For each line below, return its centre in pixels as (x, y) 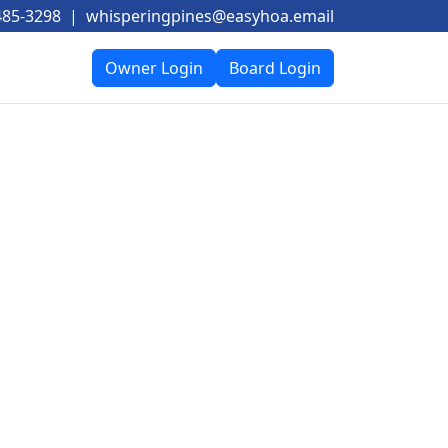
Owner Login (154, 67)
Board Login (275, 67)
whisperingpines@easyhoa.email (210, 16)
